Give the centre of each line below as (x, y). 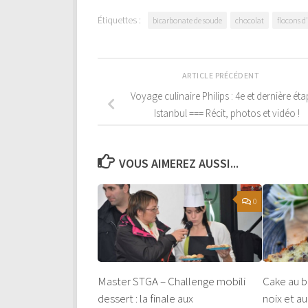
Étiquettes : (119, 20)
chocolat (250, 20)
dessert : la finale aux (145, 298)
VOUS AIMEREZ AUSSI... (178, 164)
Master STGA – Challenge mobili (172, 281)
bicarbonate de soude (187, 20)
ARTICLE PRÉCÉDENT (221, 75)
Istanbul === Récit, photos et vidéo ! (227, 113)
